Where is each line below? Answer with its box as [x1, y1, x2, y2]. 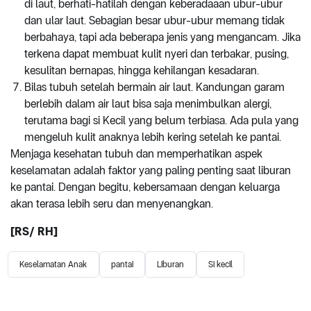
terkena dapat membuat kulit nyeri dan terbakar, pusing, [24, 47, 289, 60]
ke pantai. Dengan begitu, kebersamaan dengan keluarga [10, 180, 280, 194]
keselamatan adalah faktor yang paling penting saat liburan [10, 163, 291, 177]
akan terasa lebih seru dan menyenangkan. [10, 196, 213, 210]
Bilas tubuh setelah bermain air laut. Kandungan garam [24, 80, 285, 94]
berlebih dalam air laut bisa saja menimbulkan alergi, [24, 96, 271, 110]
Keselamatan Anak [19, 260, 87, 270]
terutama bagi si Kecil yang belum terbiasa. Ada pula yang [24, 113, 299, 127]
